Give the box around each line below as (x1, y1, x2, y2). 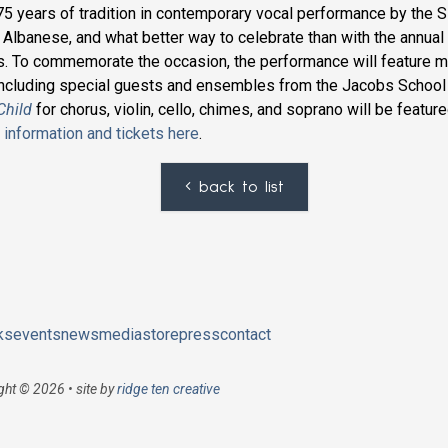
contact (219, 325, 271, 344)
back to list (199, 179, 285, 195)
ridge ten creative (116, 381, 220, 397)
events (12, 325, 61, 344)
